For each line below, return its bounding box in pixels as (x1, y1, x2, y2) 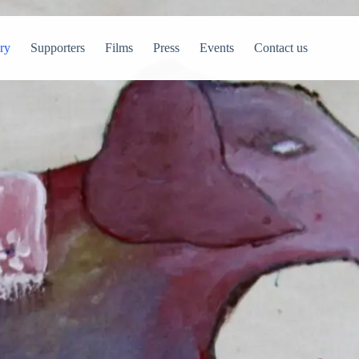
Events (199, 41, 234, 54)
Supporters (30, 41, 85, 54)
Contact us (253, 41, 308, 54)
